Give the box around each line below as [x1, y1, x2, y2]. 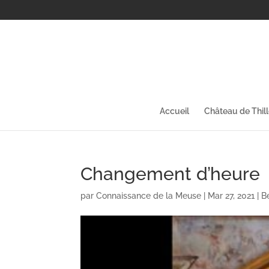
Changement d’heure [80, 163, 261, 184]
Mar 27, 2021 [208, 190, 255, 201]
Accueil [160, 106, 189, 116]
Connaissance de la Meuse [96, 190, 202, 201]
